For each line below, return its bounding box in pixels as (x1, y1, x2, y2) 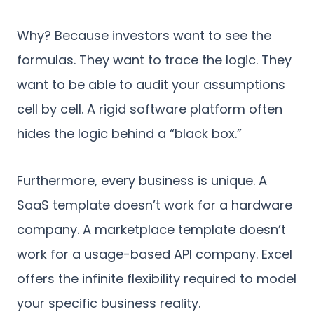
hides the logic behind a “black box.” (17, 125, 242, 143)
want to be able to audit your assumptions (17, 76, 285, 94)
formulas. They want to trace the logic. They (17, 51, 292, 69)
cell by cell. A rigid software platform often (17, 100, 282, 118)
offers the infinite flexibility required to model (17, 270, 296, 288)
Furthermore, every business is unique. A (17, 172, 267, 190)
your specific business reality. (17, 294, 200, 313)
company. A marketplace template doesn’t (17, 221, 286, 239)
